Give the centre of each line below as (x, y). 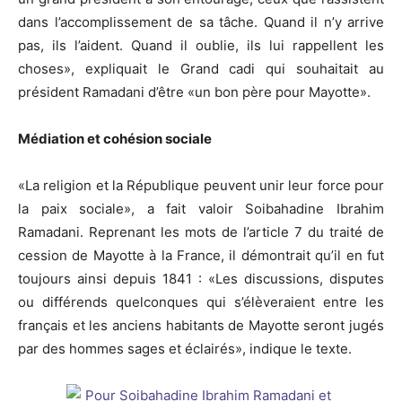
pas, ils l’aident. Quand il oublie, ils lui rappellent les (201, 46)
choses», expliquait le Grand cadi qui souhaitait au (201, 69)
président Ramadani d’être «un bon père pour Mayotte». (194, 92)
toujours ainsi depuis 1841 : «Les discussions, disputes (201, 279)
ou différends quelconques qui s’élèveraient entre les (201, 302)
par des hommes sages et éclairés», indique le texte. (185, 349)
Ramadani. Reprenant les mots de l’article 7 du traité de (201, 232)
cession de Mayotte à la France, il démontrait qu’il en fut (201, 256)
